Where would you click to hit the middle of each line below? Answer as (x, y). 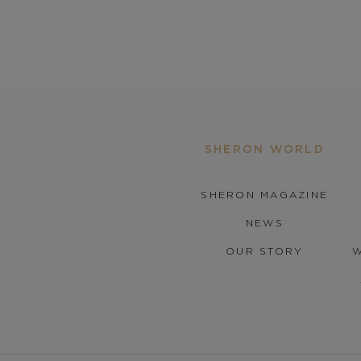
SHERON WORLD (264, 149)
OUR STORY (265, 251)
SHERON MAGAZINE (265, 195)
